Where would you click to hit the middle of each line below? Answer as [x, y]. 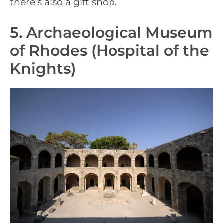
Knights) [43, 68]
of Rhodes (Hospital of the [110, 50]
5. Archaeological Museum [111, 32]
